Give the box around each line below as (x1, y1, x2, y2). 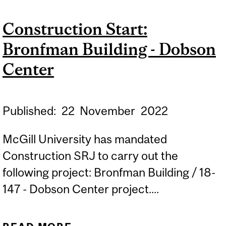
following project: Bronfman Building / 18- (3, 165, 215, 179)
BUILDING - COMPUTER (82, 6, 216, 18)
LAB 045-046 (112, 23, 186, 35)
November (80, 104, 138, 118)
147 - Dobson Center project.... (3, 182, 159, 196)
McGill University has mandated (3, 132, 167, 146)
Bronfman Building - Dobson (3, 39, 216, 59)
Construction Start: (3, 19, 147, 38)
